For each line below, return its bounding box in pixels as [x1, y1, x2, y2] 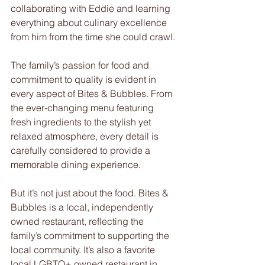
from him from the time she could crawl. [11, 31, 175, 43]
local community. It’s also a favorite [11, 244, 157, 256]
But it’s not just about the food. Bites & [11, 187, 171, 199]
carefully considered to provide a [11, 144, 153, 156]
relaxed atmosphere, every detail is [11, 130, 161, 142]
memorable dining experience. [11, 159, 141, 170]
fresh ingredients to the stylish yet [11, 116, 153, 128]
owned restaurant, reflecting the [11, 215, 146, 227]
